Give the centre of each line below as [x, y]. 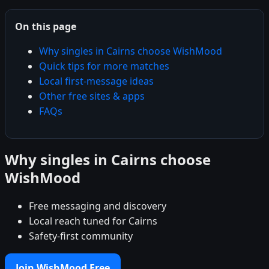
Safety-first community [81, 236]
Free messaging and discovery [98, 206]
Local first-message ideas [96, 81]
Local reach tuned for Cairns [93, 221]
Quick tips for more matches [104, 66]
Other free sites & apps [92, 96]
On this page [46, 26]
